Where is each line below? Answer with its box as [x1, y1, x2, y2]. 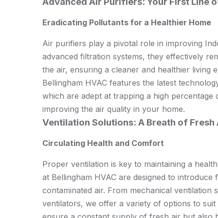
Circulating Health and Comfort [42, 138, 164, 148]
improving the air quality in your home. [42, 104, 185, 114]
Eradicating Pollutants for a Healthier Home [42, 18, 211, 27]
